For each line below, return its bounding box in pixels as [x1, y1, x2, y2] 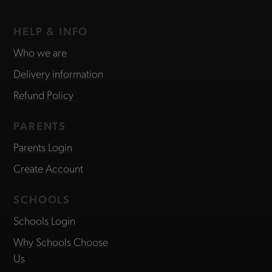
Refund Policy [13, 87, 74, 102]
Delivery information [13, 66, 104, 81]
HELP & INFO [13, 24, 89, 38]
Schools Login [13, 213, 76, 228]
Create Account [13, 161, 84, 175]
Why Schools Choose [13, 234, 109, 249]
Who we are [13, 45, 67, 59]
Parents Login [13, 140, 73, 154]
